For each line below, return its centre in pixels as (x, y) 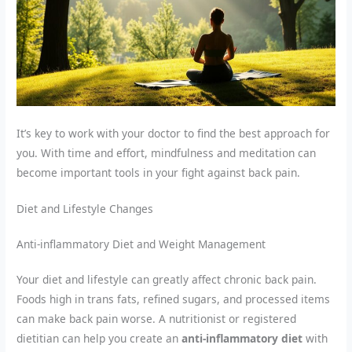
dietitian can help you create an (99, 339)
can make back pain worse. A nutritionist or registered (157, 319)
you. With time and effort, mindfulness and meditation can (167, 152)
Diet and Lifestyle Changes (85, 209)
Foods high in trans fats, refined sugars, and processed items (174, 299)
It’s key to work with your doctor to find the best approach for (174, 133)
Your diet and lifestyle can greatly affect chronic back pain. (167, 280)
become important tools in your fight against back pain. (159, 172)
